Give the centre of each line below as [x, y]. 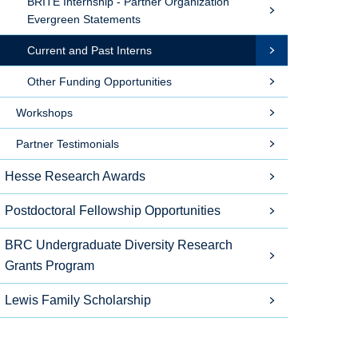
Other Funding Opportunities [99, 82]
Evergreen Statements [84, 19]
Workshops [44, 113]
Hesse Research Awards [75, 176]
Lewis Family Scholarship [78, 300]
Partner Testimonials [68, 144]
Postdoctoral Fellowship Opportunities [113, 211]
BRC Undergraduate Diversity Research [119, 245]
